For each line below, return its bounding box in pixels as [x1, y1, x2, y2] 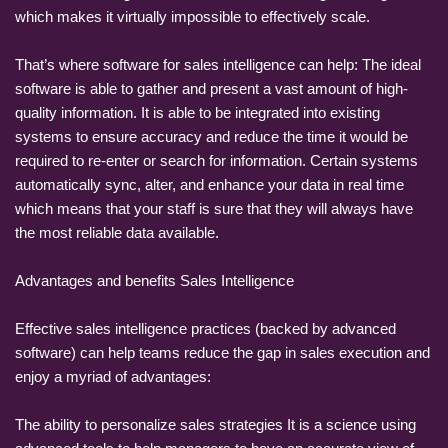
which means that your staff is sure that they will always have [15, 199, 413, 217]
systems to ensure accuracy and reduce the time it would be [15, 127, 408, 145]
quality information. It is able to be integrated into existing [15, 103, 380, 121]
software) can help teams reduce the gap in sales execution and [15, 343, 430, 361]
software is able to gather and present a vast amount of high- [15, 79, 408, 97]
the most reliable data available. [15, 223, 219, 241]
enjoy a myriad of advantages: [15, 367, 211, 385]
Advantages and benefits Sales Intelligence [15, 271, 294, 289]
